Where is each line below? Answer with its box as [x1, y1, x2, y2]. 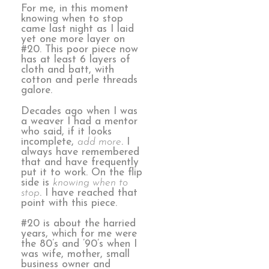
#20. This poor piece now [21, 44, 138, 55]
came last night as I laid [21, 24, 134, 35]
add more [77, 136, 121, 147]
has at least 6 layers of [21, 55, 130, 65]
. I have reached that [40, 187, 138, 198]
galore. [21, 85, 52, 96]
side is [21, 177, 53, 188]
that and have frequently [21, 157, 139, 168]
